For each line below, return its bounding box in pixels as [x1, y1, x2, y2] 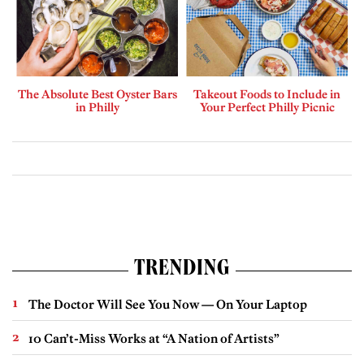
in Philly [75, 100, 119, 115]
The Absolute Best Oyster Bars [17, 87, 177, 102]
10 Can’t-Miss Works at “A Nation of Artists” [28, 331, 279, 347]
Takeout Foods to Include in [193, 87, 340, 102]
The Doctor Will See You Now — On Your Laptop [28, 297, 307, 313]
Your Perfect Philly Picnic [199, 100, 335, 115]
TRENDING [133, 259, 231, 283]
